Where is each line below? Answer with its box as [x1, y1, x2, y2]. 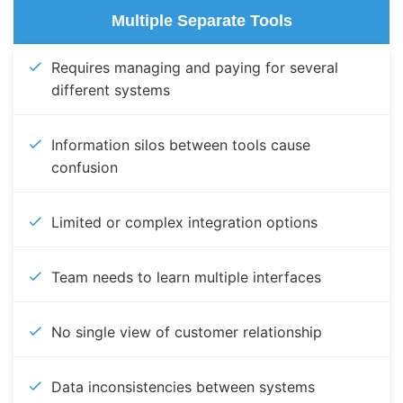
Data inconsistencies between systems [51, 378, 315, 397]
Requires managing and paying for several [51, 58, 338, 77]
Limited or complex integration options [51, 213, 318, 232]
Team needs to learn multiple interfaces [51, 268, 321, 287]
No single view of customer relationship [51, 323, 322, 342]
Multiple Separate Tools [111, 12, 292, 31]
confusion [51, 158, 118, 177]
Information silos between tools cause [51, 136, 310, 155]
